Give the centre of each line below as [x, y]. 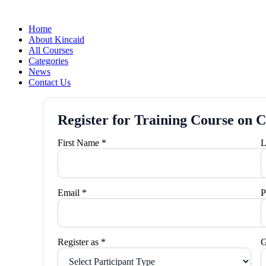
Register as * [82, 242]
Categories [48, 61]
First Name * [82, 143]
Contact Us [50, 82]
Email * [72, 192]
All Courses [51, 50]
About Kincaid [56, 39]
